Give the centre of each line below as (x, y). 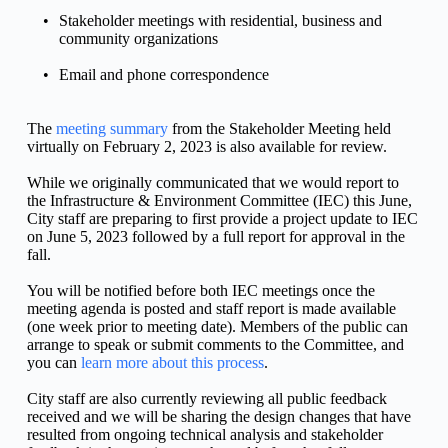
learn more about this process (172, 362)
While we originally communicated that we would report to (212, 182)
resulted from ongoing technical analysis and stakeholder (204, 434)
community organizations (138, 38)
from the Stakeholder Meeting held (279, 128)
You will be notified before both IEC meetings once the (200, 290)
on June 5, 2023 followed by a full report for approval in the (215, 236)
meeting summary (111, 128)
